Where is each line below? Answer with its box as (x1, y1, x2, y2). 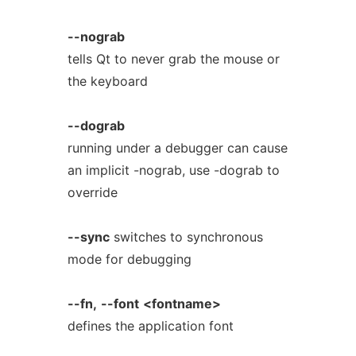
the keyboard (67, 73, 148, 89)
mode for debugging (67, 251, 192, 267)
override (67, 184, 118, 200)
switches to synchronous (109, 229, 263, 245)
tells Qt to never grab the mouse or (67, 51, 280, 67)
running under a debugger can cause (67, 140, 288, 156)
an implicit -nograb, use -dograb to (67, 162, 280, 178)
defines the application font (67, 318, 234, 334)
